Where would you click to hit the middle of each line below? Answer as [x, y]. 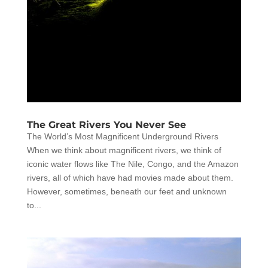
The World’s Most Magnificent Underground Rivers [122, 137]
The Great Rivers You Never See [106, 125]
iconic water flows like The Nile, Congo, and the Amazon [133, 164]
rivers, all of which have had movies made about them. [130, 178]
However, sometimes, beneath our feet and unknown [127, 192]
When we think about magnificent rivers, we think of [124, 150]
